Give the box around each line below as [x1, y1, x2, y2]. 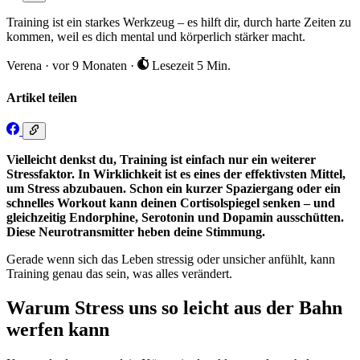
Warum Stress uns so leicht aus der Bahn [6, 297, 342, 319]
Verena [6, 59, 42, 73]
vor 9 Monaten [52, 59, 130, 73]
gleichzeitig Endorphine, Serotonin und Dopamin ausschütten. [6, 211, 344, 225]
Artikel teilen [6, 90, 77, 104]
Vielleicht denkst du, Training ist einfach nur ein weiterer [6, 153, 316, 167]
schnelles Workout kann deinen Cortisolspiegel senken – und [6, 196, 335, 211]
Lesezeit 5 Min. [148, 59, 231, 73]
